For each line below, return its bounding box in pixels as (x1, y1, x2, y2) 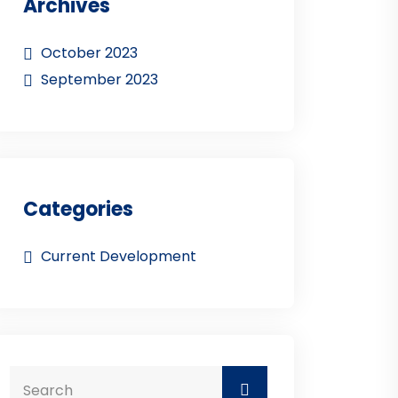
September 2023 (41, 69, 158, 91)
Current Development (41, 246, 196, 267)
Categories (23, 195, 133, 224)
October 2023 (41, 43, 138, 64)
